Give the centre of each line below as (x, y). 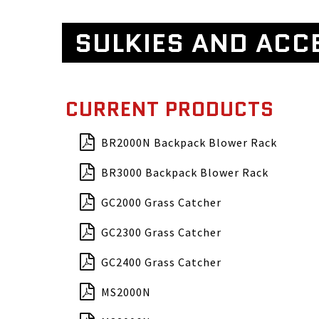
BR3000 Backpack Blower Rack (185, 172)
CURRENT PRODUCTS (170, 109)
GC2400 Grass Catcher (161, 262)
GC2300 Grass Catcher (161, 232)
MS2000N (126, 292)
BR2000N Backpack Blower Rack (189, 142)
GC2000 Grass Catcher (161, 202)
